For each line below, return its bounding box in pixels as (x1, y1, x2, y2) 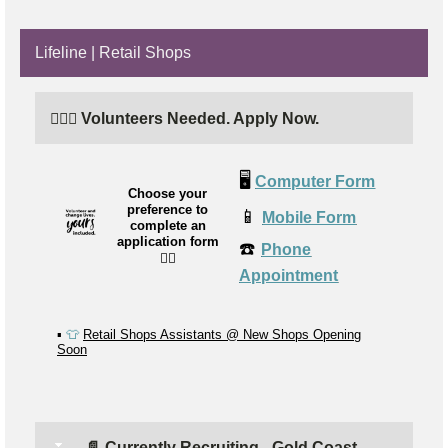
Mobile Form (262, 209, 357, 227)
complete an (129, 218, 206, 234)
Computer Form (255, 173, 376, 191)
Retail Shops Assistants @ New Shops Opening (83, 327, 361, 343)
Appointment (239, 267, 339, 285)
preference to (127, 202, 208, 218)
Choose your (128, 186, 207, 202)
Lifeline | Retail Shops (35, 44, 191, 62)
